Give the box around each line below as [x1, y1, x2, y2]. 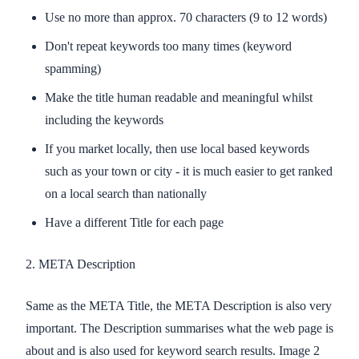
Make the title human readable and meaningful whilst [45, 90, 313, 104]
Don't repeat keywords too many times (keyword [45, 38, 292, 53]
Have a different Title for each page [45, 215, 224, 229]
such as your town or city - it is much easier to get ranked [45, 163, 333, 178]
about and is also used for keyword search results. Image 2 [26, 343, 320, 357]
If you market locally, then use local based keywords [45, 141, 309, 155]
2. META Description [26, 256, 135, 271]
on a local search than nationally [45, 186, 207, 200]
